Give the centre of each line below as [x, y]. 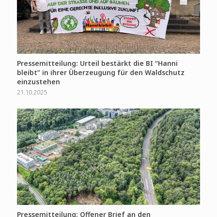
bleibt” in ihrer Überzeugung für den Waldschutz [101, 72]
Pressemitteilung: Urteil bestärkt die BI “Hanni [97, 63]
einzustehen [39, 81]
